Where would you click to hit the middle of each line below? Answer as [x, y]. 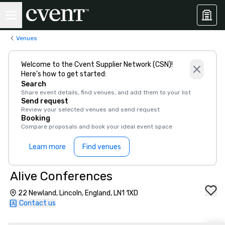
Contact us [37, 203]
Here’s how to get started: [64, 74]
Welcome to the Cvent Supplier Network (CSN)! [97, 65]
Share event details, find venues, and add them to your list [106, 92]
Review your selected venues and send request [90, 109]
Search [34, 84]
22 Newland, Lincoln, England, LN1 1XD [78, 193]
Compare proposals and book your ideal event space [97, 127]
